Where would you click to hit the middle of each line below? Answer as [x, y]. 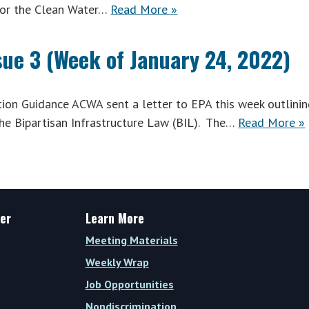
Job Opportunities [129, 285]
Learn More [114, 218]
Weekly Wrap [117, 262]
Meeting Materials [131, 240]
